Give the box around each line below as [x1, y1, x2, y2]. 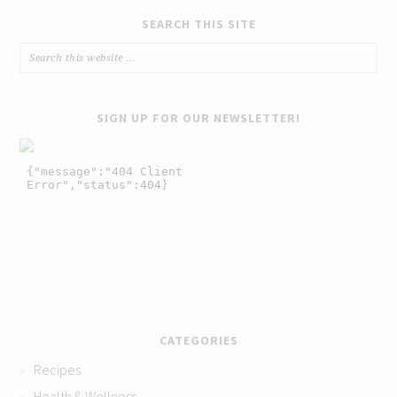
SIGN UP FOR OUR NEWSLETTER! [97, 109, 300, 126]
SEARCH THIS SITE [141, 15, 256, 32]
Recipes [34, 360, 82, 378]
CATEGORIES [159, 331, 238, 348]
